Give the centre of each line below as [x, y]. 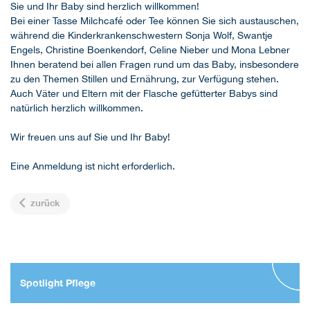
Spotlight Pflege [58, 282]
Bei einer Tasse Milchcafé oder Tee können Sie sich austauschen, [155, 20]
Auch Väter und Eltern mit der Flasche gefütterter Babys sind [144, 93]
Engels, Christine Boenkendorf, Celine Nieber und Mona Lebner [150, 49]
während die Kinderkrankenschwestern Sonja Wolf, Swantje [142, 35]
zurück [44, 203]
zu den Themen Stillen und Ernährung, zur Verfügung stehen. [145, 79]
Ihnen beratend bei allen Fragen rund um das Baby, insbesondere [155, 64]
